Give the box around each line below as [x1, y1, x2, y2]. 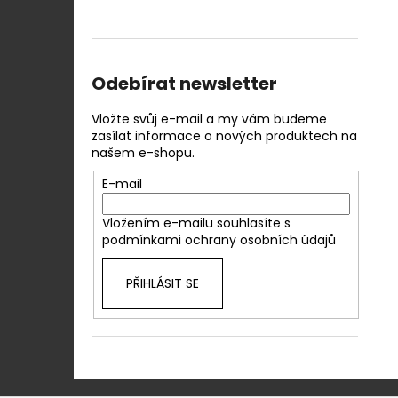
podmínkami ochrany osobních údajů [101, 230, 336, 249]
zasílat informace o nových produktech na [92, 126, 357, 145]
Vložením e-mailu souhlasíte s [101, 213, 291, 232]
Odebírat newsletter [92, 70, 277, 96]
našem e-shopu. [92, 143, 195, 162]
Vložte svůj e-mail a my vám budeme [92, 109, 327, 128]
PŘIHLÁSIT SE [125, 274, 199, 292]
